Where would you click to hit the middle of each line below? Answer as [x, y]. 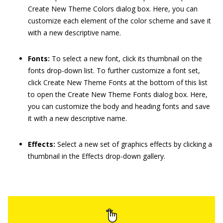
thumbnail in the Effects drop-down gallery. [97, 156]
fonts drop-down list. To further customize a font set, [114, 70]
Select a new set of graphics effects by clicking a [134, 144]
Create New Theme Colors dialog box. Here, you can [113, 8]
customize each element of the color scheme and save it [119, 20]
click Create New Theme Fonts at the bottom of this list [118, 82]
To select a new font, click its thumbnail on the [126, 58]
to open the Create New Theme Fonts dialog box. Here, [118, 94]
